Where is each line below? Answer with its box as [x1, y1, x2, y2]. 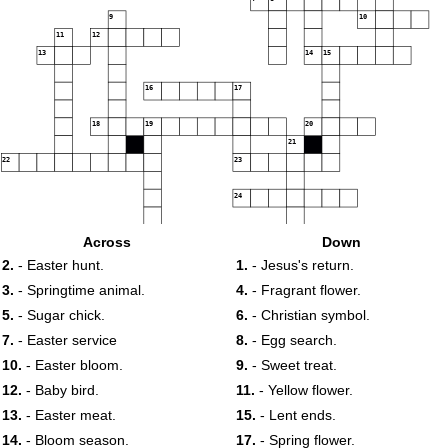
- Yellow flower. [255, 382, 353, 398]
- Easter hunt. [14, 257, 104, 273]
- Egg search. [248, 332, 337, 348]
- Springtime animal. [14, 282, 145, 298]
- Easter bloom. [22, 357, 123, 373]
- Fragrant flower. [248, 282, 361, 298]
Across [83, 234, 131, 250]
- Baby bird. [22, 382, 99, 398]
